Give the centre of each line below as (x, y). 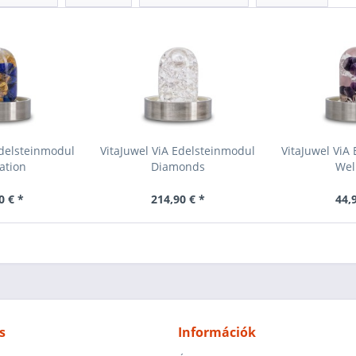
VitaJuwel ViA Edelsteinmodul (178, 151)
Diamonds (178, 166)
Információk (217, 332)
